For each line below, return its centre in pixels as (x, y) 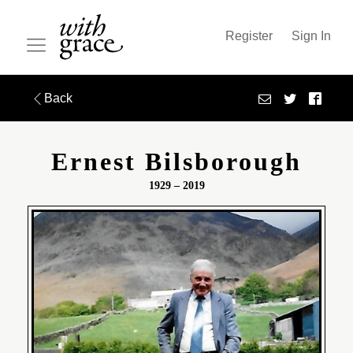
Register (249, 35)
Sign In (311, 35)
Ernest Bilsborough (176, 162)
